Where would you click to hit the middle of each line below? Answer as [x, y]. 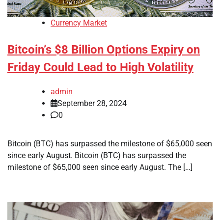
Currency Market [79, 23]
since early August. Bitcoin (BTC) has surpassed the [97, 156]
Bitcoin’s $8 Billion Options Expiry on [104, 50]
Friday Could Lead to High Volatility [100, 68]
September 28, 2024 [92, 104]
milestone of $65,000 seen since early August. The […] [100, 167]
